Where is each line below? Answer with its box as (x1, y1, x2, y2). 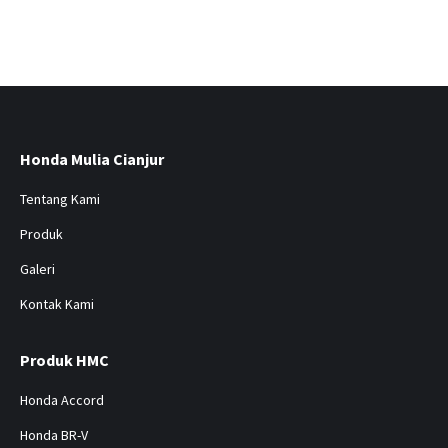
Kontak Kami (20, 294, 94, 313)
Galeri (20, 259, 55, 278)
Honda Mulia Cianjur (20, 148, 164, 169)
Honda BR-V (20, 425, 88, 444)
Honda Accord (20, 390, 104, 409)
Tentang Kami (20, 189, 100, 208)
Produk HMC (20, 349, 109, 370)
